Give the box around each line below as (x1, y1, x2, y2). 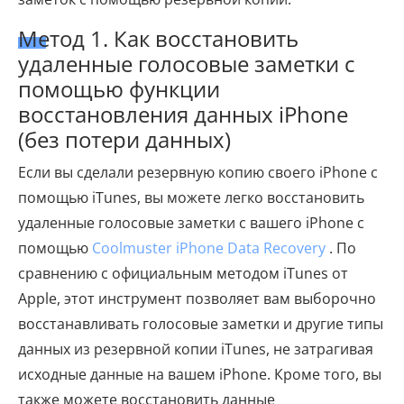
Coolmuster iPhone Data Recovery (92, 237, 326, 258)
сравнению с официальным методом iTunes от (18, 262, 348, 283)
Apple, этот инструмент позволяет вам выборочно (18, 288, 376, 308)
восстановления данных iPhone (18, 98, 348, 129)
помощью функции (18, 73, 220, 104)
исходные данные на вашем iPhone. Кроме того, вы (18, 363, 381, 384)
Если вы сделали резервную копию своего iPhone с (18, 161, 378, 182)
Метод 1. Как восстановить (18, 23, 298, 53)
